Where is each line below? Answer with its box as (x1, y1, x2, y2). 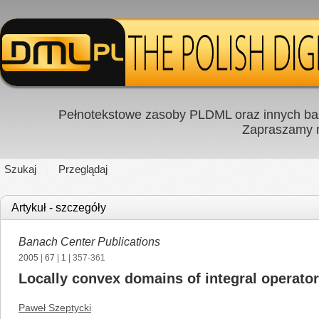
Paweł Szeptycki (19, 302, 91, 313)
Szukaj (4, 163, 36, 175)
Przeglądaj (58, 163, 108, 175)
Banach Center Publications (19, 236, 160, 248)
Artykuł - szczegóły (11, 202, 106, 214)
